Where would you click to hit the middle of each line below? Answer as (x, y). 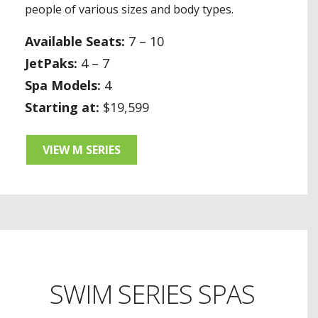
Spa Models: (63, 85)
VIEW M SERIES (82, 149)
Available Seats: (75, 41)
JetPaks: (51, 63)
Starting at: (62, 107)
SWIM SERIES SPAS (152, 294)
